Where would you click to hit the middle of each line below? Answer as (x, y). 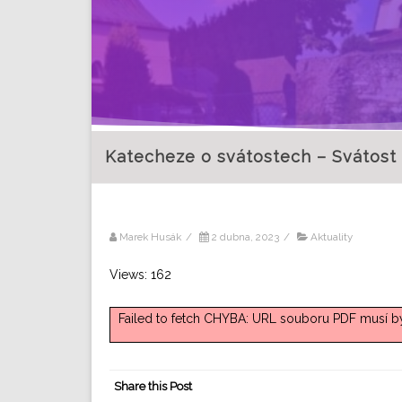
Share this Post (153, 386)
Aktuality (332, 236)
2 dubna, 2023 (245, 236)
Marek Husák (150, 236)
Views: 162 (140, 274)
